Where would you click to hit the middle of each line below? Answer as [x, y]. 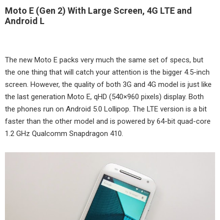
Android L [25, 21]
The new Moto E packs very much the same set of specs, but [104, 60]
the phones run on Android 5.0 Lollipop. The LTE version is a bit [106, 109]
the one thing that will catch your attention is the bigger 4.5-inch [107, 72]
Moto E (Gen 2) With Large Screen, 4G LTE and [98, 11]
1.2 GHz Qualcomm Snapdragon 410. [64, 134]
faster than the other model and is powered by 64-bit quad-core [108, 121]
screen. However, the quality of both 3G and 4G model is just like [108, 84]
